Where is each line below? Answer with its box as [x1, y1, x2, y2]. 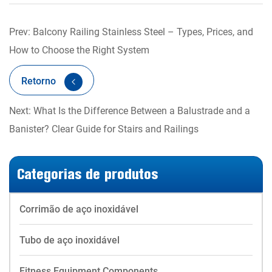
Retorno [21, 74, 58, 87]
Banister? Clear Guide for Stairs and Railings [9, 122, 199, 135]
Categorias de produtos [17, 166, 158, 183]
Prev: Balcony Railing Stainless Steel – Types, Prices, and [9, 25, 253, 38]
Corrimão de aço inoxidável [19, 202, 138, 216]
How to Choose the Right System [9, 43, 149, 56]
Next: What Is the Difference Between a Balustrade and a [9, 104, 250, 117]
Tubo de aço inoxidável [19, 233, 120, 246]
